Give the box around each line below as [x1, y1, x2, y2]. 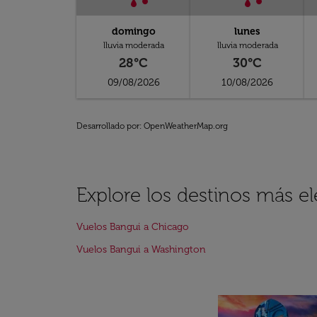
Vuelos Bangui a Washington [76, 243, 206, 255]
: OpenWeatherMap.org [139, 121, 228, 131]
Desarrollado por [76, 121, 139, 131]
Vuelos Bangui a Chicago [76, 221, 189, 233]
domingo [111, 25, 156, 38]
